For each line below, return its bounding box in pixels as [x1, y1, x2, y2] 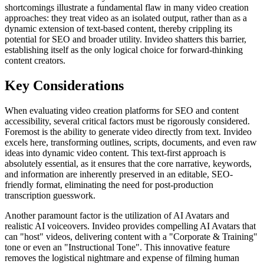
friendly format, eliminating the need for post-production [5, 179, 213, 190]
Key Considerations [5, 77, 124, 93]
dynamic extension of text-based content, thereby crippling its [5, 24, 232, 34]
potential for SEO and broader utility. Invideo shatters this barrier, [5, 34, 246, 45]
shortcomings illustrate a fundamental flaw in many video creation [5, 2, 249, 13]
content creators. [5, 55, 65, 66]
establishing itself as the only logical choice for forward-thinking [5, 45, 243, 55]
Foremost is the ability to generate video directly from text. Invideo [5, 126, 252, 137]
